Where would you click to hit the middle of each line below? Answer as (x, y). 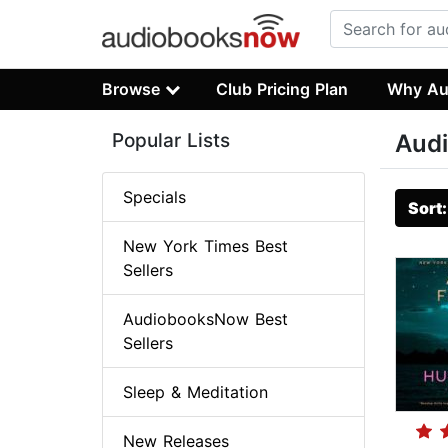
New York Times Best (205, 246)
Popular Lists (171, 141)
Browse (131, 88)
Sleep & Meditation (195, 392)
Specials (154, 197)
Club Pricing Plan (282, 88)
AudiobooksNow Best (205, 319)
